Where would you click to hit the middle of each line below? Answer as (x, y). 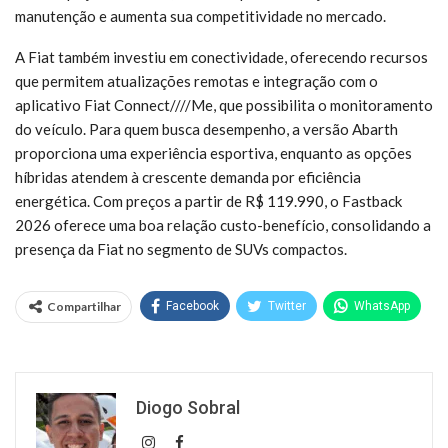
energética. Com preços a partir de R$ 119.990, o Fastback (208, 200)
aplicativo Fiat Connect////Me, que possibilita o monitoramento (224, 104)
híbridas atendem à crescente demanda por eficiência (188, 176)
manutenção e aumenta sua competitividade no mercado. (200, 15)
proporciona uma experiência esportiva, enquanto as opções (213, 152)
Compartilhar (84, 306)
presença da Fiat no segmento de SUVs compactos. (181, 248)
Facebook (192, 305)
